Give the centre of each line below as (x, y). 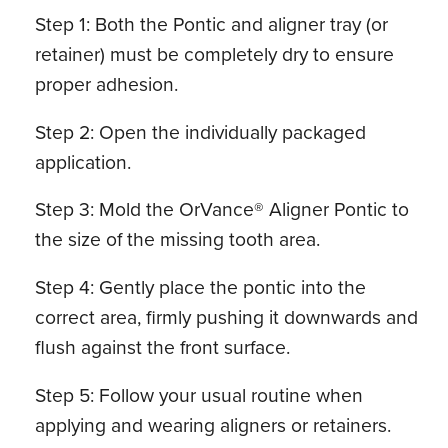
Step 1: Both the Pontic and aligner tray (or (212, 24)
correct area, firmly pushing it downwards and (227, 317)
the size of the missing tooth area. (178, 239)
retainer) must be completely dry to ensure (215, 54)
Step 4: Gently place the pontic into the (201, 287)
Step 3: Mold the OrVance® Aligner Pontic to (222, 209)
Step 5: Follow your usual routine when (199, 394)
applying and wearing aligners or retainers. (213, 424)
